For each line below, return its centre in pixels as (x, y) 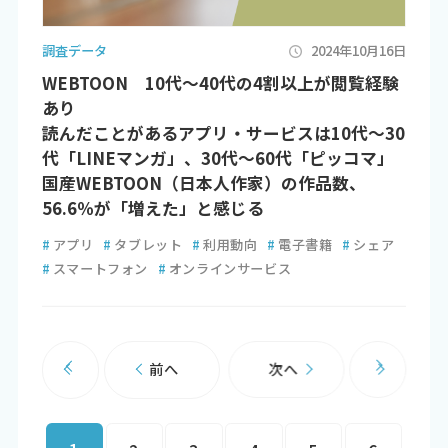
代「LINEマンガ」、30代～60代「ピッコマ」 (217, 158)
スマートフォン (100, 269)
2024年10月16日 (359, 51)
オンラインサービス (230, 269)
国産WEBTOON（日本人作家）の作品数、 (203, 183)
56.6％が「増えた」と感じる (152, 208)
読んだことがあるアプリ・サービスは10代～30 (223, 133)
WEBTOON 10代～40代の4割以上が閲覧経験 (220, 83)
